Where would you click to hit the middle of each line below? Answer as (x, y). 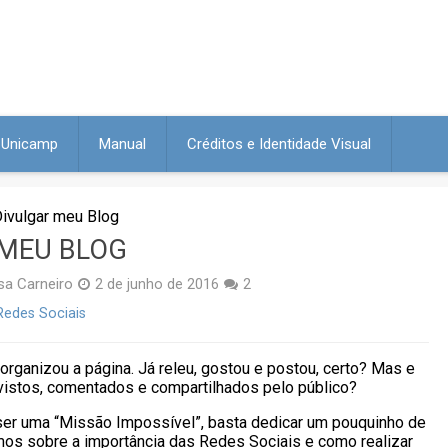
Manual (122, 144)
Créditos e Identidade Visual (279, 144)
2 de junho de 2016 (157, 284)
